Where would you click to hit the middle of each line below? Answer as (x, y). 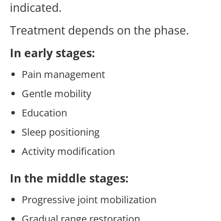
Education (44, 113)
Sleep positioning (61, 132)
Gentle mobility (56, 94)
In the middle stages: (69, 178)
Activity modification (68, 151)
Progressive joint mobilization (89, 200)
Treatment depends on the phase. (99, 30)
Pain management (63, 74)
